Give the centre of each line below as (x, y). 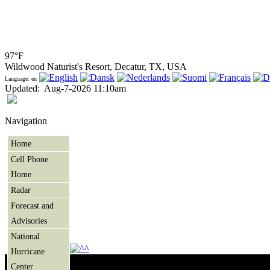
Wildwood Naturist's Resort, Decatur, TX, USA (96, 66)
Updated (21, 88)
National (25, 236)
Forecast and (32, 205)
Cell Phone (30, 159)
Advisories (29, 220)
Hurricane (28, 251)
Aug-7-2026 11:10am (85, 88)
